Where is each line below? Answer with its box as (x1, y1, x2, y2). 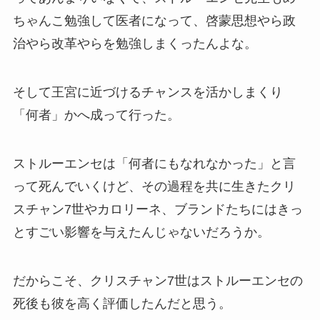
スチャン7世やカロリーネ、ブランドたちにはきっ (12, 201, 303, 216)
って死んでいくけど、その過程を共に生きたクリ (12, 179, 296, 194)
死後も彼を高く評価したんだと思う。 (12, 296, 231, 311)
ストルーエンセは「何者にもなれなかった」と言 (12, 156, 296, 171)
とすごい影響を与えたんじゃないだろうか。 (12, 224, 270, 239)
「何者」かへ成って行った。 (12, 108, 180, 123)
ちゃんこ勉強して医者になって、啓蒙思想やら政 (12, 14, 296, 29)
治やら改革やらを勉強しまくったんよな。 (12, 36, 257, 51)
